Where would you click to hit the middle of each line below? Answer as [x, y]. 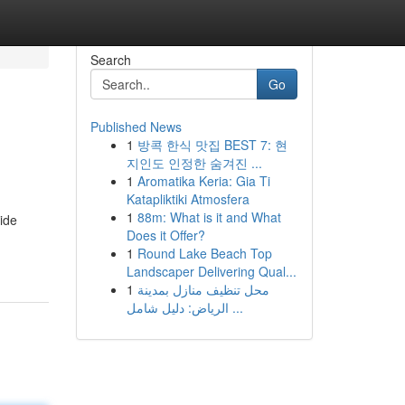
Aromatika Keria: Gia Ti [203, 181]
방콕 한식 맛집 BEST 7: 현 [212, 145]
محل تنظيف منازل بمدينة [203, 289]
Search [110, 60]
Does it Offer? [165, 235]
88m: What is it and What [209, 217]
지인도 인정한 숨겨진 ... [194, 163]
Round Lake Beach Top [204, 253]
